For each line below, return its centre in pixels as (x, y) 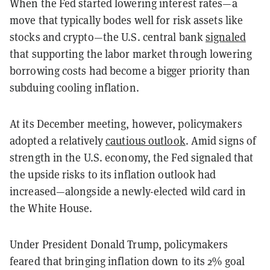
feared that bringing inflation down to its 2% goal (127, 261)
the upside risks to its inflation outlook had (113, 174)
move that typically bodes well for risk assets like (127, 20)
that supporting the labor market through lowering (131, 54)
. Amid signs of (221, 140)
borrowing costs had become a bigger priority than (130, 71)
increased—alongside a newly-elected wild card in (128, 191)
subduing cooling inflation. (74, 87)
